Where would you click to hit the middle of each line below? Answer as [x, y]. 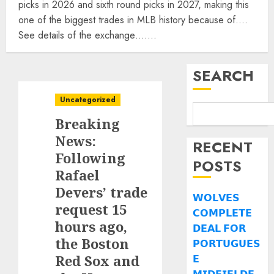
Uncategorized [88, 100]
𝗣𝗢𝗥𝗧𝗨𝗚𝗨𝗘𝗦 [227, 243]
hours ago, [91, 226]
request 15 [91, 209]
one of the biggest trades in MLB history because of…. [133, 20]
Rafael [77, 175]
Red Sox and [97, 261]
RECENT [223, 147]
